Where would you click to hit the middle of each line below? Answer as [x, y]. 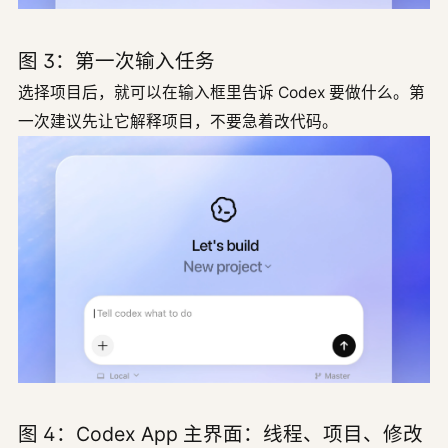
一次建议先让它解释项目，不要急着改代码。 [178, 121]
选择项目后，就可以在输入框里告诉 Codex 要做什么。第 [221, 92]
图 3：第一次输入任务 [116, 60]
